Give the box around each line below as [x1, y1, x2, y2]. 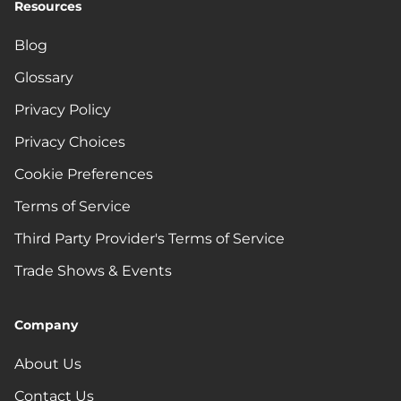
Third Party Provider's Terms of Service [14, 229, 285, 247]
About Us [14, 354, 81, 372]
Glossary [14, 68, 73, 86]
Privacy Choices [14, 132, 125, 150]
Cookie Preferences [14, 165, 153, 183]
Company [14, 316, 78, 333]
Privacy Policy [14, 100, 111, 118]
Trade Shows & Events [14, 261, 172, 279]
